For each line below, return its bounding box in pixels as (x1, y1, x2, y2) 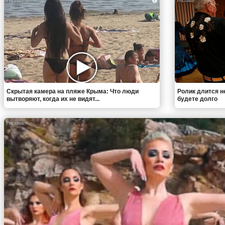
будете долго (177, 95, 217, 102)
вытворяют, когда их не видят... (7, 95, 99, 102)
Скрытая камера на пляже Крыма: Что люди (7, 87, 139, 95)
